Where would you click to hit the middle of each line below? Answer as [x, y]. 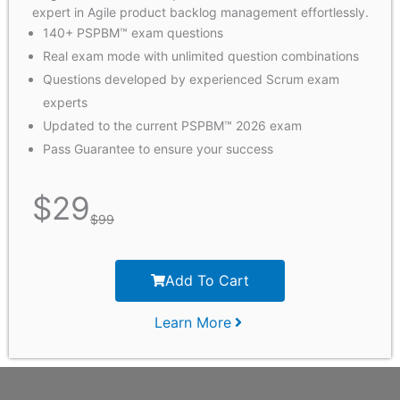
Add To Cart [207, 280]
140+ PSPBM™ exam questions [133, 33]
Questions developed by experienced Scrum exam [191, 79]
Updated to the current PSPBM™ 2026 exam [172, 126]
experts [65, 103]
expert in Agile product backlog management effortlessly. [200, 12]
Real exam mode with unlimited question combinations [201, 56]
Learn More [193, 322]
